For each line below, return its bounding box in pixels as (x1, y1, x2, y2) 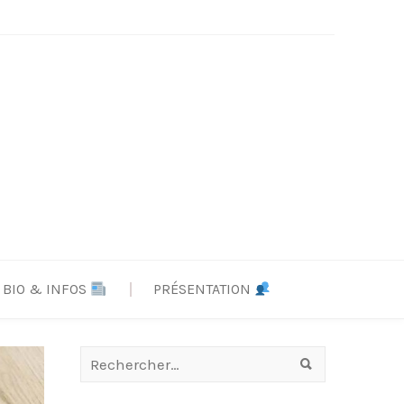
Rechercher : (78, 345, 167, 364)
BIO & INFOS (2, 280, 90, 298)
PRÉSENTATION (152, 280, 254, 298)
